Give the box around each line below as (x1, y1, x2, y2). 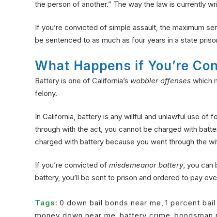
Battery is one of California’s (35, 76, 130, 85)
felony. (35, 88, 57, 98)
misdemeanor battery (109, 160, 183, 170)
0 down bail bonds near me (60, 198, 161, 207)
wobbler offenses (130, 76, 191, 85)
